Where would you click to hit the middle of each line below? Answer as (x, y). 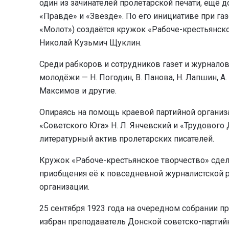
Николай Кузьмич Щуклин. (90, 42)
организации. (64, 187)
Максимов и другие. (78, 90)
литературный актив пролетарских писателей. (127, 139)
